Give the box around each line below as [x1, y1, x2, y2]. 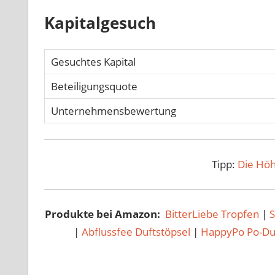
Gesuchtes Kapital [50, 55, 136, 69]
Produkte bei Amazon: [45, 207, 163, 222]
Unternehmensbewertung [50, 104, 176, 118]
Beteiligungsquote [50, 79, 137, 94]
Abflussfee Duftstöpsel [82, 225, 191, 239]
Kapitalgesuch [44, 12, 156, 34]
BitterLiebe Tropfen [165, 207, 262, 222]
